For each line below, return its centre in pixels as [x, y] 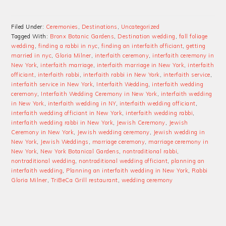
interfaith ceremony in [183, 55]
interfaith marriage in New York [140, 65]
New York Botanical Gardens [80, 151]
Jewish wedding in [179, 132]
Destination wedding [147, 36]
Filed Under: [29, 26]
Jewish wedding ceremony [114, 132]
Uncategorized [140, 26]
